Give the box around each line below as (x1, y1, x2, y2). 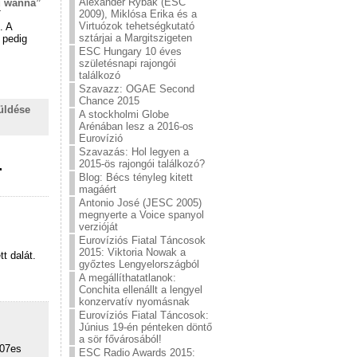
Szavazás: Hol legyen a (79, 146, 189, 158)
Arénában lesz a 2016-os (79, 120, 194, 132)
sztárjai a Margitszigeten (79, 32, 192, 44)
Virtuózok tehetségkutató (79, 20, 194, 32)
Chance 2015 (79, 95, 139, 107)
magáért (79, 183, 116, 195)
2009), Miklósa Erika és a (79, 8, 197, 20)
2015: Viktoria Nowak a (79, 246, 186, 258)
